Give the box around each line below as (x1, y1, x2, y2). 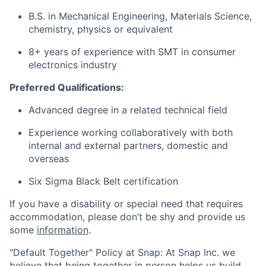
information (37, 224, 88, 236)
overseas (28, 153, 69, 164)
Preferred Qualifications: (9, 81, 124, 93)
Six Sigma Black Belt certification (28, 175, 178, 187)
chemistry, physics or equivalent (28, 23, 173, 35)
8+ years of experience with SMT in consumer (28, 46, 236, 58)
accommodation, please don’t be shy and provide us (9, 211, 245, 223)
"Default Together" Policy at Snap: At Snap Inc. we (9, 246, 235, 258)
